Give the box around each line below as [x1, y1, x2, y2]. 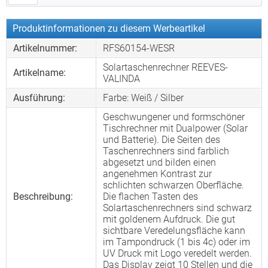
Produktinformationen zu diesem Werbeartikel [13, 23, 205, 35]
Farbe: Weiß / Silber [103, 92, 184, 104]
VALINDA [103, 73, 140, 85]
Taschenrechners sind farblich [103, 145, 229, 157]
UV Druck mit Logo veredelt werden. [103, 248, 252, 260]
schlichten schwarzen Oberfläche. [103, 179, 244, 191]
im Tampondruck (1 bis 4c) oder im [103, 236, 250, 248]
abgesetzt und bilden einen [103, 157, 216, 169]
